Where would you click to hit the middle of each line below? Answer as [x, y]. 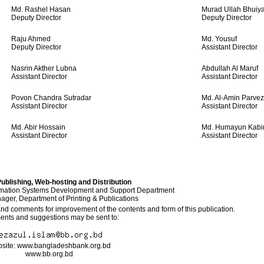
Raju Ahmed [31, 39]
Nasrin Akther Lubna [44, 68]
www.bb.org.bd [49, 254]
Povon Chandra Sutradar [51, 98]
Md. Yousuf [219, 39]
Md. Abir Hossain [38, 127]
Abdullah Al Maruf [230, 68]
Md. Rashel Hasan [41, 9]
